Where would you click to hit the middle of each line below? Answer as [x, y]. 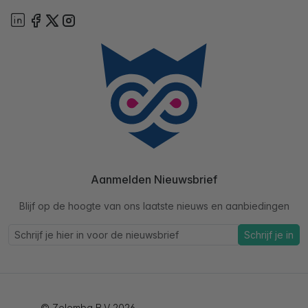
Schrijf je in [269, 235]
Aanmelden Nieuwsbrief [154, 179]
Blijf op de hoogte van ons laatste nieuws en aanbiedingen [154, 206]
